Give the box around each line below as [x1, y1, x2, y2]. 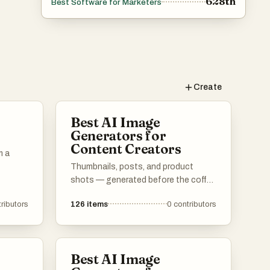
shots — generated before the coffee [71, 175, 216, 184]
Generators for [71, 127, 166, 144]
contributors [174, 200, 216, 209]
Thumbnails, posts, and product [71, 162, 193, 171]
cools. [71, 189, 95, 198]
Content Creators [71, 140, 181, 157]
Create [193, 83, 222, 92]
